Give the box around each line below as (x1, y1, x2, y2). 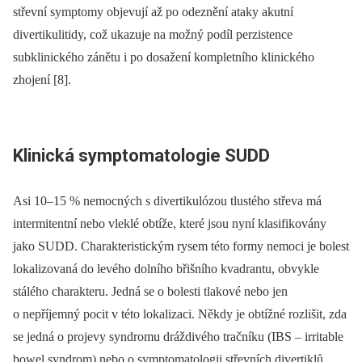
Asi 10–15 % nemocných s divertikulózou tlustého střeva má (13, 193, 322, 208)
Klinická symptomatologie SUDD (13, 145, 270, 166)
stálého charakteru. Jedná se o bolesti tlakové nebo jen (13, 284, 288, 298)
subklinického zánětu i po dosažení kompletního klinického (13, 50, 314, 65)
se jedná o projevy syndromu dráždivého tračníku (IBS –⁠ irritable (13, 329, 343, 343)
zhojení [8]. (13, 73, 71, 87)
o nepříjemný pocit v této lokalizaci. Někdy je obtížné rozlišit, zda (13, 306, 347, 321)
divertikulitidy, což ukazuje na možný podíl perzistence (13, 27, 293, 42)
